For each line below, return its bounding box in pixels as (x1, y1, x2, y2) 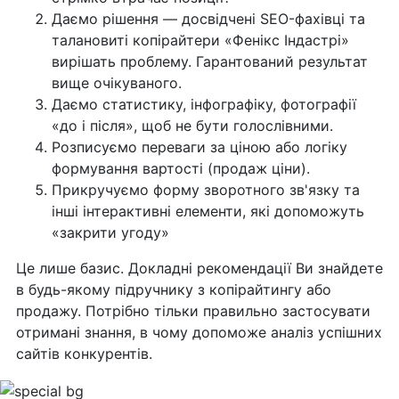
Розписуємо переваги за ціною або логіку (51, 138, 347, 157)
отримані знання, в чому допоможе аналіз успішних (15, 323, 382, 342)
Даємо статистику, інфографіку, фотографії (51, 95, 356, 114)
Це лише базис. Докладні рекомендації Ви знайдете (15, 259, 383, 278)
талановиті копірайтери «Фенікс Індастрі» (51, 31, 349, 50)
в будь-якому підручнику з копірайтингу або (15, 281, 331, 299)
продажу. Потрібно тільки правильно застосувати (15, 302, 370, 321)
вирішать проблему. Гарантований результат (51, 53, 368, 71)
